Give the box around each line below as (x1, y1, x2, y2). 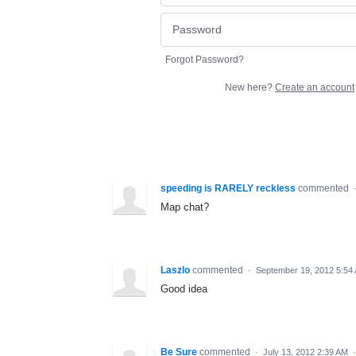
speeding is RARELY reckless (161, 182, 296, 194)
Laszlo (161, 264, 190, 276)
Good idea (161, 282, 207, 295)
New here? (225, 81, 275, 93)
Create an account (275, 81, 354, 93)
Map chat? (161, 200, 209, 213)
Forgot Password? (165, 53, 244, 65)
